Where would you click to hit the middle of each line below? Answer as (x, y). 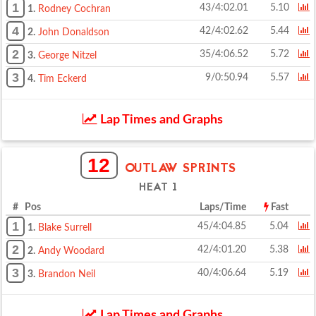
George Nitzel (67, 56)
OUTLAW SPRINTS (180, 169)
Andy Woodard (71, 251)
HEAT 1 (158, 188)
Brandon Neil (67, 274)
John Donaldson (74, 32)
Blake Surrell (65, 228)
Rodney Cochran (74, 9)
